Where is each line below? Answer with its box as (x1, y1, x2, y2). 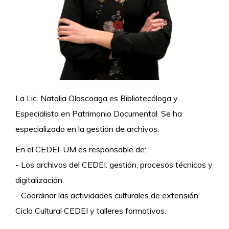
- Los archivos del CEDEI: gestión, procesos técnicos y (15, 159, 213, 170)
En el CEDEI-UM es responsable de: (15, 144, 146, 155)
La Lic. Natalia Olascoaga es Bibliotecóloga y (15, 93, 178, 104)
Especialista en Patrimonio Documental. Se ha (15, 108, 182, 119)
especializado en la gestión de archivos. (15, 124, 159, 134)
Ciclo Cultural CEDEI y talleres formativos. (15, 205, 166, 216)
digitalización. (15, 175, 64, 186)
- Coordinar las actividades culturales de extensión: (15, 190, 200, 201)
